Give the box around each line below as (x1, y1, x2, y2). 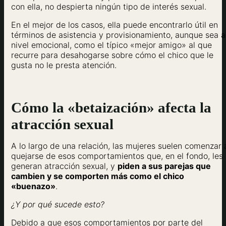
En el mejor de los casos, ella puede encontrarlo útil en (11, 20, 218, 30)
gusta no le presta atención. (11, 60, 117, 71)
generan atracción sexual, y (11, 160, 118, 171)
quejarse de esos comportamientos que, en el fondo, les (11, 150, 223, 161)
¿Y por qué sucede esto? (11, 199, 104, 209)
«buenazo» (11, 181, 55, 191)
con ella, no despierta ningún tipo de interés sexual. (11, 2, 206, 12)
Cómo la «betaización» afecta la (11, 99, 211, 116)
